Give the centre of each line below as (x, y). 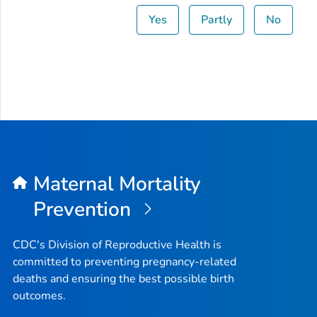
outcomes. (39, 296)
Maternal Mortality (117, 184)
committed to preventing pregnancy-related (125, 262)
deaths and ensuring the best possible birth (123, 279)
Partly (217, 19)
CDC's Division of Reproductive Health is (117, 245)
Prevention (84, 210)
